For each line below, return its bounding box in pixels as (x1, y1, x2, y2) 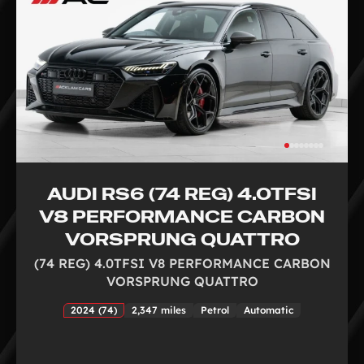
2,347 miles (132, 303, 186, 316)
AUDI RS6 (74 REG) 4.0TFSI (47, 182, 317, 205)
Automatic (244, 303, 293, 316)
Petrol (201, 303, 229, 316)
